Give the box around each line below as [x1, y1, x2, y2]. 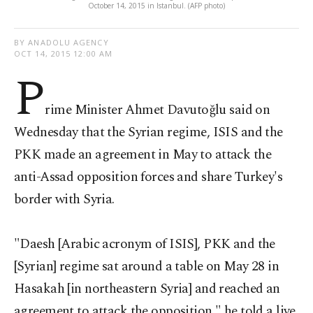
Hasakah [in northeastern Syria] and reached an [14, 279, 280, 299]
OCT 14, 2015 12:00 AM [14, 48, 113, 59]
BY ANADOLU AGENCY [14, 37, 109, 48]
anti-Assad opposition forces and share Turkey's [14, 167, 283, 187]
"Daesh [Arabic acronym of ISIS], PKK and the [14, 234, 275, 254]
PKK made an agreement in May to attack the [14, 145, 272, 165]
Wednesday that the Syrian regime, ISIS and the [14, 122, 283, 143]
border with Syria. [14, 189, 115, 210]
